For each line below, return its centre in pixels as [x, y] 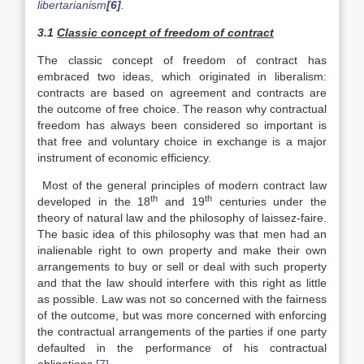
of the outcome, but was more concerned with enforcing [182, 315]
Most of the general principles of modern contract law [182, 185]
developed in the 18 [94, 201]
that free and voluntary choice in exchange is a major [182, 141]
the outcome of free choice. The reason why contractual [182, 109]
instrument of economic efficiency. [124, 158]
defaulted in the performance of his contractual [182, 348]
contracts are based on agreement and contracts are [182, 93]
